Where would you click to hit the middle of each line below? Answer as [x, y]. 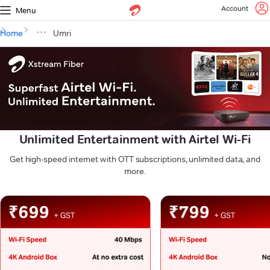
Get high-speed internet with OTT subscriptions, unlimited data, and [135, 159]
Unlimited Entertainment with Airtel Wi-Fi [135, 140]
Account [235, 8]
